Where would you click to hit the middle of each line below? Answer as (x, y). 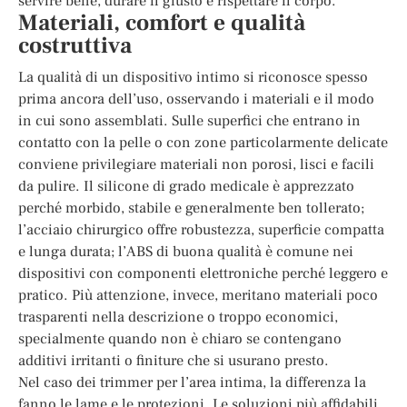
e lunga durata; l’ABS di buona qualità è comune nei (186, 251)
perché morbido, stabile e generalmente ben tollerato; (191, 207)
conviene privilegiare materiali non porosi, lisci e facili (196, 164)
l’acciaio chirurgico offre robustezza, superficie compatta (201, 229)
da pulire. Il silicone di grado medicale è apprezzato (186, 185)
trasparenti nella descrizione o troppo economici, (178, 316)
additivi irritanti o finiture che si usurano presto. (174, 360)
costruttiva (75, 45)
